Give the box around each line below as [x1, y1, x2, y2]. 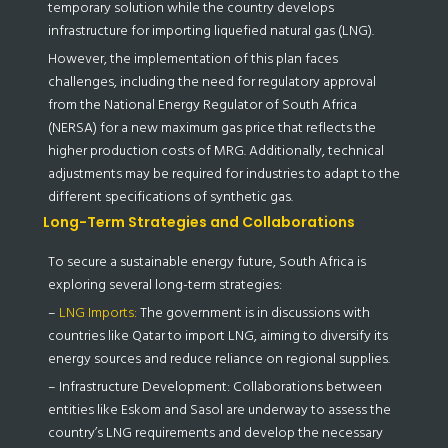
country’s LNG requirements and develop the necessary [47, 420, 383, 444]
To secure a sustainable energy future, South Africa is [47, 249, 366, 273]
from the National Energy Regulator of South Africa [47, 92, 357, 116]
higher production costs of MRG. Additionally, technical [47, 138, 384, 162]
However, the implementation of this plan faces [47, 46, 338, 70]
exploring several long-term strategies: [47, 272, 282, 296]
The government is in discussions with [136, 300, 370, 324]
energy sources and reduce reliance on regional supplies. [47, 346, 390, 370]
